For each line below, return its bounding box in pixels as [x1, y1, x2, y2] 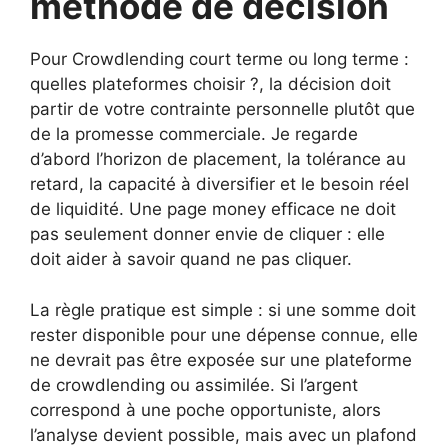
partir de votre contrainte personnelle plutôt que [30, 99, 415, 120]
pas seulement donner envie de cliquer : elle [30, 224, 385, 245]
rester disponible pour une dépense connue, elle [30, 324, 418, 345]
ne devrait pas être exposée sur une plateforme [30, 349, 412, 370]
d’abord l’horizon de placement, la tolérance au [30, 149, 406, 170]
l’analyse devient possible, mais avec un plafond [30, 424, 417, 445]
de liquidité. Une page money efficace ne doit [30, 199, 396, 220]
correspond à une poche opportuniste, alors [30, 399, 381, 420]
